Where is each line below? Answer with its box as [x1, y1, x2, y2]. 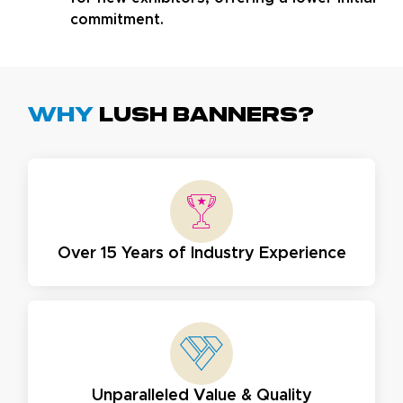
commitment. [70, 12, 164, 27]
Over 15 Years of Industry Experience [57, 245, 346, 262]
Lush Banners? [94, 105, 314, 125]
